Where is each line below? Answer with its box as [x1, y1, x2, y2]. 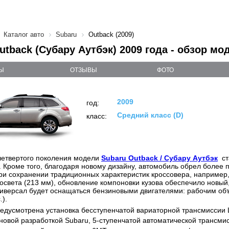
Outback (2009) [88, 31, 134, 38]
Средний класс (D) [117, 111, 184, 119]
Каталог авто [4, 31, 44, 38]
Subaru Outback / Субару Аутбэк [101, 154, 218, 162]
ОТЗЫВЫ [70, 66, 97, 74]
